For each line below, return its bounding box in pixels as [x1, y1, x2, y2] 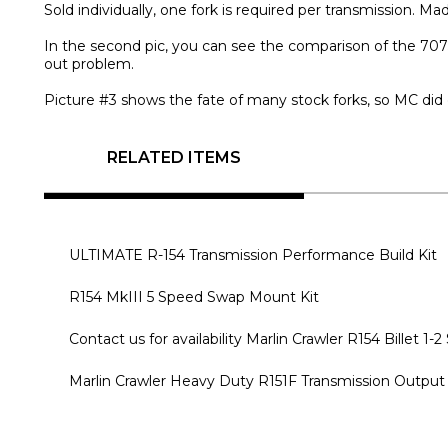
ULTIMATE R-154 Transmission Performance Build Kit [69, 246, 437, 264]
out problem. [44, 55, 134, 73]
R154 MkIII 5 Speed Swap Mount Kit [69, 288, 319, 306]
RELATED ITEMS [107, 148, 241, 167]
